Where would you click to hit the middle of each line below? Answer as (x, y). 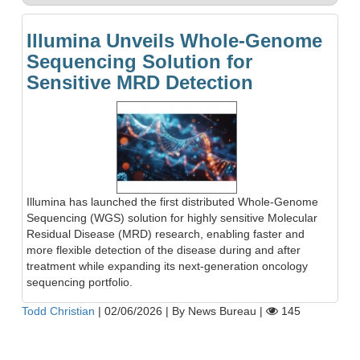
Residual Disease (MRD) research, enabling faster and (166, 233)
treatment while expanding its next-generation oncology (167, 266)
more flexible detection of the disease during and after (164, 250)
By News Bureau (214, 311)
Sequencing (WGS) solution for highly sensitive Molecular (172, 217)
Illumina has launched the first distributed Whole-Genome (172, 201)
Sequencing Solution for (139, 62)
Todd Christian (58, 311)
